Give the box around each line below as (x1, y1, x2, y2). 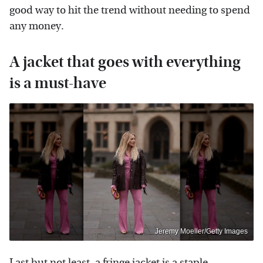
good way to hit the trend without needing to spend (9, 4, 250, 17)
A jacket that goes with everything (9, 53, 241, 72)
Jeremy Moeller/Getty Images (155, 227, 248, 235)
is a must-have (9, 74, 106, 93)
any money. (9, 20, 64, 33)
